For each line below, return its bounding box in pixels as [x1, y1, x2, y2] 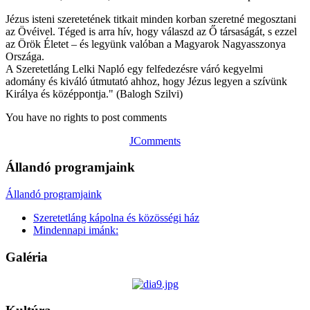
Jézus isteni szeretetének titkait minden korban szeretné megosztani [6, 12, 296, 25]
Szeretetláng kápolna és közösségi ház [33, 212, 199, 224]
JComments [129, 134, 181, 147]
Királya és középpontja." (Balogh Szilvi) [6, 87, 183, 100]
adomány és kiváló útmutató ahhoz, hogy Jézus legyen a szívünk [6, 75, 287, 87]
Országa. [6, 50, 44, 62]
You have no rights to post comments [6, 111, 167, 123]
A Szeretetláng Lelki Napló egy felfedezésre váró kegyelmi [6, 62, 263, 75]
